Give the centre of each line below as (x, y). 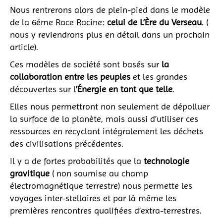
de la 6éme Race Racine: (58, 22)
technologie (166, 161)
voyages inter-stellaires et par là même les (93, 198)
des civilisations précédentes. (68, 143)
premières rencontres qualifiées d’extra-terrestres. (106, 210)
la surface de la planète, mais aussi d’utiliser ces (104, 118)
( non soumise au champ (100, 173)
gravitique (31, 173)
